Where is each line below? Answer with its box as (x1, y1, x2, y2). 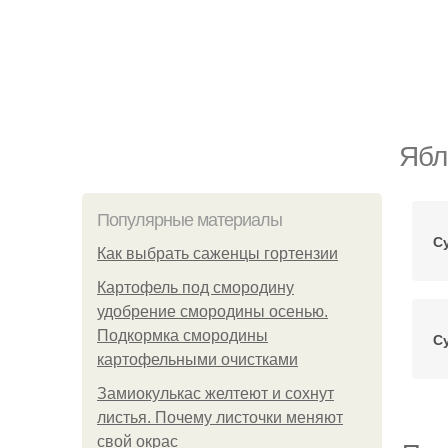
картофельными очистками (97, 351, 298, 368)
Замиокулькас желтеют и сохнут (97, 385, 334, 402)
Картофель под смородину (97, 279, 294, 296)
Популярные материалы (97, 210, 282, 230)
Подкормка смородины (97, 327, 268, 344)
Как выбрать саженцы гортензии (97, 245, 338, 262)
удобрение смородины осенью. (97, 303, 328, 320)
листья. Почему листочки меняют (97, 409, 343, 426)
